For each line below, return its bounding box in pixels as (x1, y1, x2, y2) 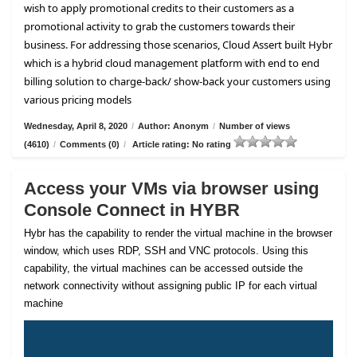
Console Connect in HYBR (24, 200, 240, 221)
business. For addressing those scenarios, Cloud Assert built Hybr (24, 37, 332, 53)
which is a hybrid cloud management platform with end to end (24, 56, 320, 71)
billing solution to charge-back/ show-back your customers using (24, 74, 331, 89)
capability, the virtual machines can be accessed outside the (24, 262, 303, 275)
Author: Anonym (138, 121, 209, 131)
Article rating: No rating (130, 139, 233, 150)
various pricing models (24, 92, 131, 108)
